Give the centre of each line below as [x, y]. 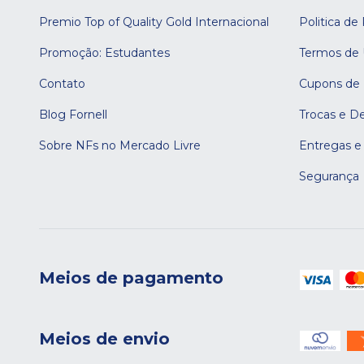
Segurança [329, 176]
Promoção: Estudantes [104, 53]
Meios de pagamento [131, 278]
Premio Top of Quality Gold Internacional [154, 22]
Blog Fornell [73, 115]
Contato [62, 84]
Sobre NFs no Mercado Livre [120, 145]
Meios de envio [104, 338]
